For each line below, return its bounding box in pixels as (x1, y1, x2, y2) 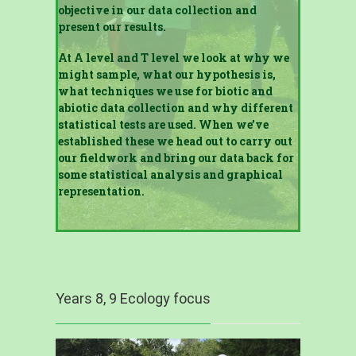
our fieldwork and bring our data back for (57, 150, 294, 165)
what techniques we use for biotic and (57, 83, 273, 99)
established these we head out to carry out (57, 133, 292, 149)
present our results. (57, 19, 166, 34)
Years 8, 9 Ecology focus (55, 290, 211, 307)
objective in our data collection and (57, 2, 257, 17)
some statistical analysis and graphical (57, 167, 283, 182)
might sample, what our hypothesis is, (57, 67, 276, 82)
